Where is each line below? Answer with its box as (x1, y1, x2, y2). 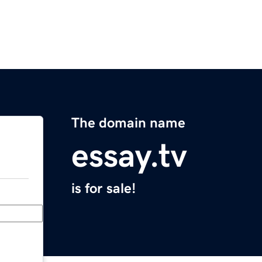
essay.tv (71, 139, 187, 173)
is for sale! (71, 181, 136, 196)
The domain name (71, 116, 185, 130)
